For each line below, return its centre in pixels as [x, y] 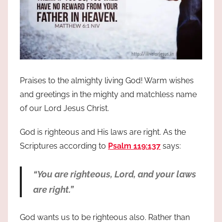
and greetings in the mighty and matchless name [108, 94]
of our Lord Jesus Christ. [64, 108]
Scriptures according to [64, 146]
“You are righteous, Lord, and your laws [114, 174]
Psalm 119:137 [134, 146]
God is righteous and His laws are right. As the [103, 132]
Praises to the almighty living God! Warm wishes [107, 80]
